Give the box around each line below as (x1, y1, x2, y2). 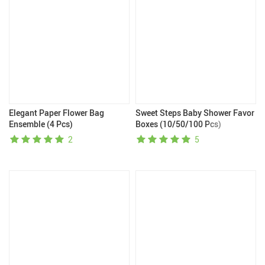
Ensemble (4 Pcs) (9, 118, 73, 130)
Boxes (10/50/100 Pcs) (135, 118, 221, 130)
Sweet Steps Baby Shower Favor (135, 107, 254, 118)
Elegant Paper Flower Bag (9, 107, 104, 118)
